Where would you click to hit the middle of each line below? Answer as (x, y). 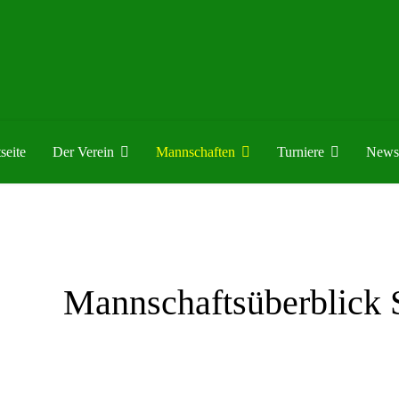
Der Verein (83, 152)
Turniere (300, 152)
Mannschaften (195, 152)
